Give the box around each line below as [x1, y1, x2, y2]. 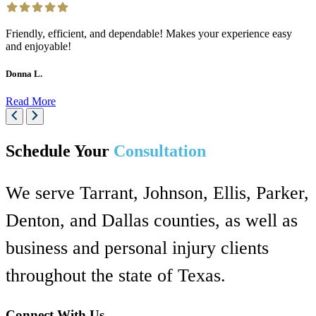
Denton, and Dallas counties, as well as [6, 209, 298, 231]
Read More [6, 95, 56, 107]
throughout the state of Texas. [6, 265, 226, 286]
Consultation [109, 141, 206, 160]
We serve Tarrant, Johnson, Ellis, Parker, [6, 182, 309, 203]
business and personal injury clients [6, 237, 269, 258]
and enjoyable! [6, 39, 71, 52]
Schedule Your [6, 141, 109, 160]
